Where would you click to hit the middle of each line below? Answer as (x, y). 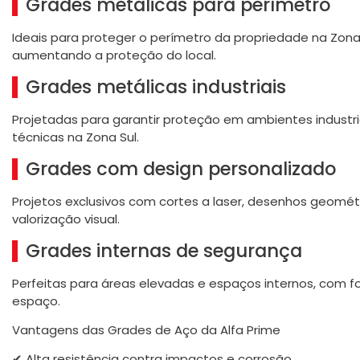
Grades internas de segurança (164, 250)
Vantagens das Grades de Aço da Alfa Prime (146, 329)
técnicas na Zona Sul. (76, 137)
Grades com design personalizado (181, 168)
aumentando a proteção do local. (114, 55)
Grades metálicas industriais (156, 86)
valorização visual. (66, 219)
